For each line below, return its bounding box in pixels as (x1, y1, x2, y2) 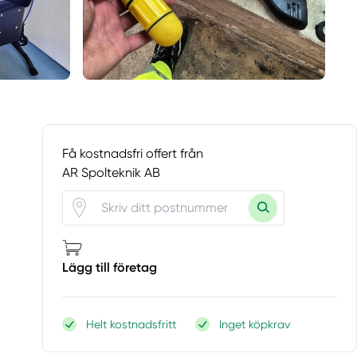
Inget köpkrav (219, 317, 291, 331)
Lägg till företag (62, 259, 158, 275)
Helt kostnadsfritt (86, 317, 177, 331)
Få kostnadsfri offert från (62, 146, 204, 161)
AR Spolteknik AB (62, 165, 161, 180)
